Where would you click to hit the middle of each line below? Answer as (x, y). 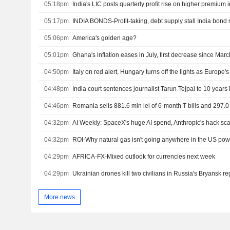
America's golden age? (105, 38)
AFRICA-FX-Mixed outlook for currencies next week (144, 157)
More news (59, 197)
